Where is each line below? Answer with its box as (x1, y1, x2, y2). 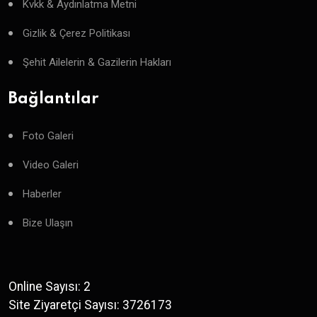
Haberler (23, 187, 62, 200)
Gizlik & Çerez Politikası (23, 26, 130, 40)
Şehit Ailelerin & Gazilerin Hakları (23, 55, 171, 69)
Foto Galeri (23, 129, 74, 142)
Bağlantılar (8, 91, 98, 107)
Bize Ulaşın (23, 216, 73, 229)
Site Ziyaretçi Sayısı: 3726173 (8, 297, 172, 312)
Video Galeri (23, 158, 79, 171)
